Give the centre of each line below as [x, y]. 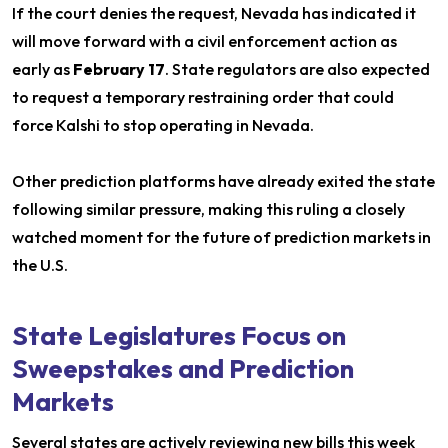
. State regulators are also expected [297, 69]
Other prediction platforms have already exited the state [223, 181]
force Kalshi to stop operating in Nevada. [163, 125]
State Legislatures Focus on [179, 336]
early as [42, 69]
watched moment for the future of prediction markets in [221, 237]
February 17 [119, 69]
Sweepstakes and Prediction [183, 369]
